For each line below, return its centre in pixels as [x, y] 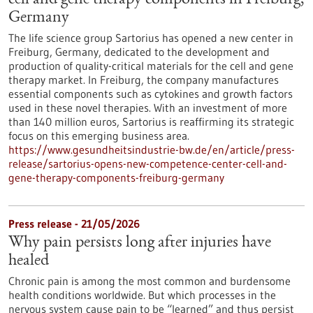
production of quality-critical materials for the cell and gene [151, 66]
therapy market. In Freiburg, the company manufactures [144, 80]
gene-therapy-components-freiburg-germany [116, 177]
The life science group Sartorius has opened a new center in [151, 38]
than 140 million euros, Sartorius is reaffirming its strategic [151, 122]
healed [29, 261]
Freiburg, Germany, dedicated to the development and [139, 52]
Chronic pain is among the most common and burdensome [150, 281]
